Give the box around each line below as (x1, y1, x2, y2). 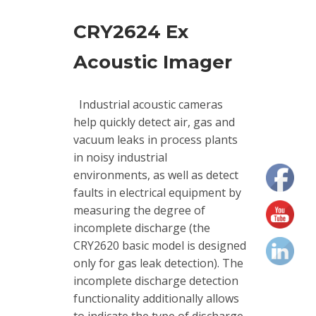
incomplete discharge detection (73, 272, 238, 288)
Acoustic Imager (73, 50, 232, 73)
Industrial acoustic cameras (73, 96, 223, 112)
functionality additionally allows (73, 290, 239, 306)
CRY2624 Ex (73, 20, 188, 43)
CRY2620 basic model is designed (73, 237, 246, 253)
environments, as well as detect (73, 166, 238, 183)
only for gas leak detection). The (73, 255, 243, 271)
